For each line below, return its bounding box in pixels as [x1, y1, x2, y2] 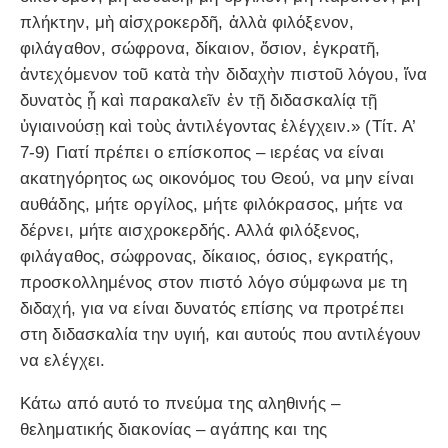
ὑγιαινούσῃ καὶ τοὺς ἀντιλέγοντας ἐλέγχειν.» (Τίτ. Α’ [20, 116, 416, 136]
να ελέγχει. [20, 350, 106, 370]
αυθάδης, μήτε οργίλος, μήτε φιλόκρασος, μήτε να [20, 194, 403, 214]
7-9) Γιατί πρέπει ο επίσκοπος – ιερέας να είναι [20, 142, 384, 162]
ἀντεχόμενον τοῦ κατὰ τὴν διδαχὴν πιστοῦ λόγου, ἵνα [20, 64, 428, 84]
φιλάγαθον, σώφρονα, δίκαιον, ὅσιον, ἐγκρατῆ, [20, 38, 381, 58]
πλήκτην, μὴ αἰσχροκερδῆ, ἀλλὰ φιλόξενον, [20, 12, 355, 32]
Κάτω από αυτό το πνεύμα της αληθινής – [20, 393, 340, 413]
